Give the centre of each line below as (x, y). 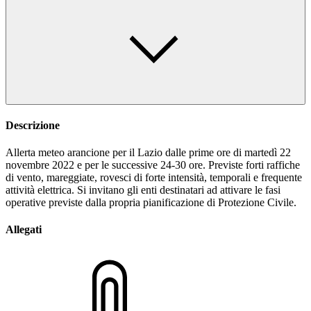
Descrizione (33, 125)
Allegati (24, 230)
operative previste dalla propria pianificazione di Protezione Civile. (151, 203)
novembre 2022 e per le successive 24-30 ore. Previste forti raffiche (153, 165)
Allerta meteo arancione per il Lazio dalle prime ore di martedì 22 (148, 153)
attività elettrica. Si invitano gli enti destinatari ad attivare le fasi (143, 190)
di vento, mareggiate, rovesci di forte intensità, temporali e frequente (154, 178)
